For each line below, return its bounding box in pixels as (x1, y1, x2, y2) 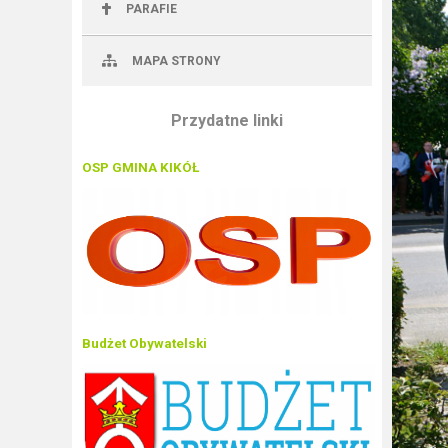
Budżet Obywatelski (82, 336, 207, 351)
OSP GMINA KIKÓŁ (82, 160, 199, 175)
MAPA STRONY (132, 54, 221, 68)
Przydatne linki (171, 111, 283, 130)
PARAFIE (126, 2, 177, 16)
